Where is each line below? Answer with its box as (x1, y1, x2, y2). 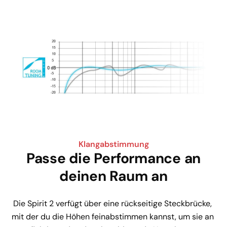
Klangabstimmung (78, 138, 149, 149)
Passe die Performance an (26, 148, 201, 168)
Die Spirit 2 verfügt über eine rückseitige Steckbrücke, (13, 198, 214, 209)
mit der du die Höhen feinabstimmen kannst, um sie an (11, 211, 216, 222)
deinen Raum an (59, 166, 168, 185)
